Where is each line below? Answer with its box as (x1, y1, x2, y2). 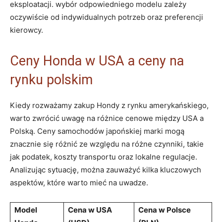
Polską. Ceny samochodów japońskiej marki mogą (10, 126, 184, 136)
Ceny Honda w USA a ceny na (10, 53, 184, 69)
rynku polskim (10, 71, 93, 88)
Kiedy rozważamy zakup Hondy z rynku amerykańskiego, (10, 100, 209, 110)
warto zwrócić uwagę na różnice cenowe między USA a (10, 113, 204, 123)
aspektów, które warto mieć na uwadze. (10, 177, 148, 187)
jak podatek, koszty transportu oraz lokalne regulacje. (10, 152, 197, 162)
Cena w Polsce (138, 205, 191, 215)
